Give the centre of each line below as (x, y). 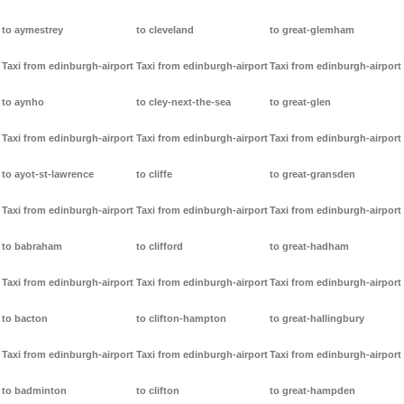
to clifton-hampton (181, 319)
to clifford (159, 247)
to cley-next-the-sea (183, 102)
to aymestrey (32, 30)
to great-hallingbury (317, 319)
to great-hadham (310, 247)
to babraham (32, 247)
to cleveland (165, 30)
